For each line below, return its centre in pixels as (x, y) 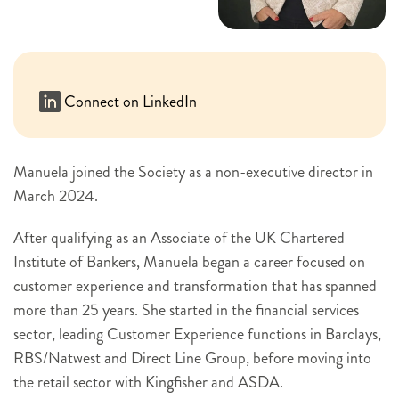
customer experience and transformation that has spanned (195, 286)
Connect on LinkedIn (130, 101)
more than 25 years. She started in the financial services (186, 310)
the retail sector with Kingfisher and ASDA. (148, 382)
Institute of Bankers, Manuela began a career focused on (189, 262)
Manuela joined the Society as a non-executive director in (193, 172)
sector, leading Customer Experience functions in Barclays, (197, 334)
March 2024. (56, 196)
